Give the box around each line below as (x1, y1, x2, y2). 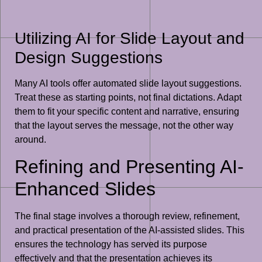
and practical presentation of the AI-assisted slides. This (15, 225, 244, 235)
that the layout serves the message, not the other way (15, 120, 233, 131)
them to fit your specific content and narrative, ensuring (15, 106, 239, 117)
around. (15, 135, 46, 145)
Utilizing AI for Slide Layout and (15, 29, 244, 48)
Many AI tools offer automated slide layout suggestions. (15, 78, 242, 89)
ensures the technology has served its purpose (15, 239, 207, 249)
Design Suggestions (15, 49, 163, 67)
